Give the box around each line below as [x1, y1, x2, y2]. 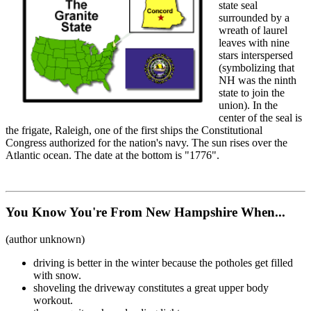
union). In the [219, 99, 278, 111]
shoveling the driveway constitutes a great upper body [33, 282, 269, 294]
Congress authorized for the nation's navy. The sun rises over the [6, 136, 287, 149]
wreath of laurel [219, 24, 287, 36]
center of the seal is [219, 111, 302, 124]
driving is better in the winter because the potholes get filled [33, 257, 293, 269]
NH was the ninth [219, 74, 296, 86]
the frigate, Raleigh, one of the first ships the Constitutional [6, 124, 262, 136]
